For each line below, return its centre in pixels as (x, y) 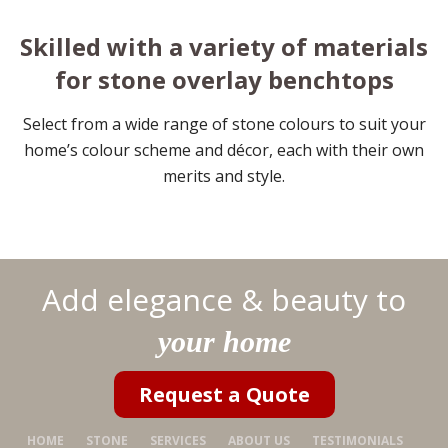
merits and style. (224, 176)
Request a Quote (224, 395)
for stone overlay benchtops (224, 80)
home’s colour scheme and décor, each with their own (224, 150)
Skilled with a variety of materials (224, 47)
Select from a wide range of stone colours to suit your (224, 124)
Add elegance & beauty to (224, 300)
